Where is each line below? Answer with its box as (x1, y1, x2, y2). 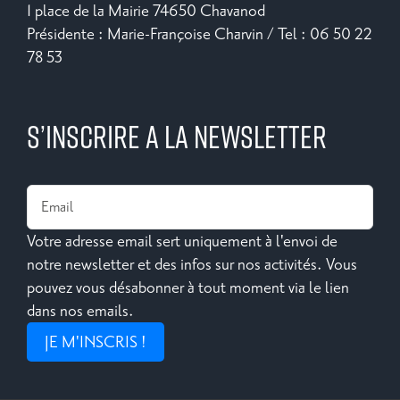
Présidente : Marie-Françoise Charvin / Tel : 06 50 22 (27, 22, 372, 45)
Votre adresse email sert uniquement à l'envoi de (27, 229, 337, 252)
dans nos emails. (27, 299, 134, 321)
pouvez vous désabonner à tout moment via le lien (27, 276, 349, 298)
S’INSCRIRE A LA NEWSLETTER (27, 114, 327, 157)
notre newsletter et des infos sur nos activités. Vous (27, 253, 357, 275)
